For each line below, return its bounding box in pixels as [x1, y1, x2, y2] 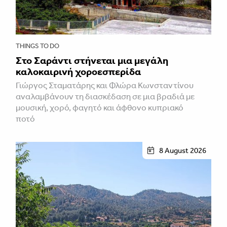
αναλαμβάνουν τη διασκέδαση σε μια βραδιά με [16, 91, 195, 101]
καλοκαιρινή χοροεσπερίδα [16, 65, 141, 78]
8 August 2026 [159, 145, 206, 155]
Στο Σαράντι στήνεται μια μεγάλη [16, 54, 168, 66]
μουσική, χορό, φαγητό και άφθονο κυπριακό [16, 102, 183, 112]
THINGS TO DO [16, 42, 59, 50]
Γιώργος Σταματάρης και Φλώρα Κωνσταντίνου [16, 80, 194, 90]
